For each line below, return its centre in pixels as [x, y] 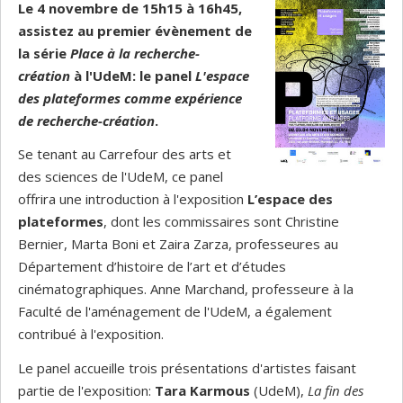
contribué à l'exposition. [93, 334]
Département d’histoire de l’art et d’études [152, 266]
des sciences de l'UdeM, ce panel [121, 176]
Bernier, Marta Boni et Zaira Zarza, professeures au [178, 244]
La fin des [336, 390]
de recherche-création [86, 120]
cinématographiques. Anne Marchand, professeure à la [186, 289]
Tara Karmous [202, 390]
